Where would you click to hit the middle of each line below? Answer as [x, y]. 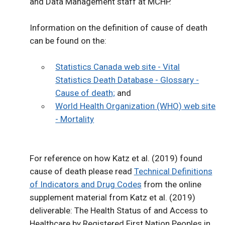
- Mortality [75, 119]
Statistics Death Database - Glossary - [127, 80]
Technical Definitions [173, 172]
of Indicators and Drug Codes [85, 185]
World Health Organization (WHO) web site [136, 106]
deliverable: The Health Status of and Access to [119, 211]
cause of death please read [82, 172]
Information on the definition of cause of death [118, 28]
